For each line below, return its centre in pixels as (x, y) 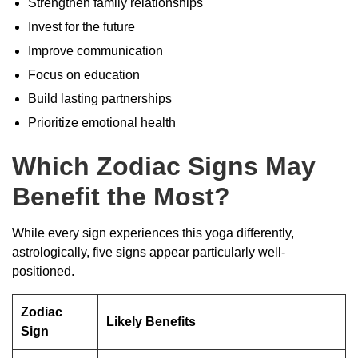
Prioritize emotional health (102, 122)
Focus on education (84, 74)
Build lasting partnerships (100, 98)
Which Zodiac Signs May (164, 166)
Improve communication (95, 50)
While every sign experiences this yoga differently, (153, 233)
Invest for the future (82, 26)
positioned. (43, 271)
